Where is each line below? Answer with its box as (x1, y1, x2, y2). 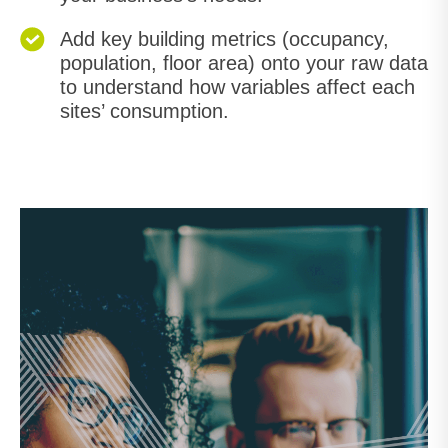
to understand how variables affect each (60, 76, 415, 98)
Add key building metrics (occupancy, (60, 28, 389, 50)
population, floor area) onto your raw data (60, 52, 428, 74)
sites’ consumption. (60, 100, 229, 122)
